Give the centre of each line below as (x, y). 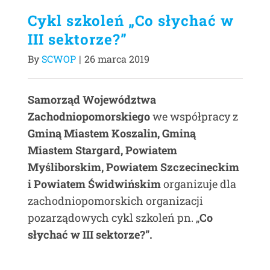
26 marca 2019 (117, 59)
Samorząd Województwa (92, 99)
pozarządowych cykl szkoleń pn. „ (114, 218)
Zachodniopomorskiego (89, 116)
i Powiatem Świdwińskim (94, 184)
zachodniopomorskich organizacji (115, 201)
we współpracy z (194, 116)
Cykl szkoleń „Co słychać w (131, 20)
